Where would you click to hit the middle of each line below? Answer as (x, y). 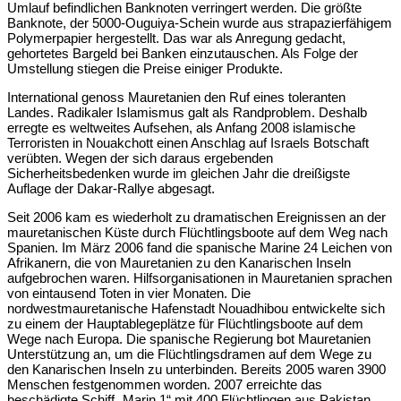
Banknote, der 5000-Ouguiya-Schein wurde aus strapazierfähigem (200, 23)
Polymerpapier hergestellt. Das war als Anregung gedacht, (176, 38)
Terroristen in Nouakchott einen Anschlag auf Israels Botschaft (188, 143)
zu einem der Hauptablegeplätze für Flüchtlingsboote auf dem (185, 324)
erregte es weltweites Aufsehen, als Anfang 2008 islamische (181, 128)
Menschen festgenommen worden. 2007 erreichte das (165, 385)
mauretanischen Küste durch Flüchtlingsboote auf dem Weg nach (197, 233)
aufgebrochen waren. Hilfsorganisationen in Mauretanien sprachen (200, 278)
